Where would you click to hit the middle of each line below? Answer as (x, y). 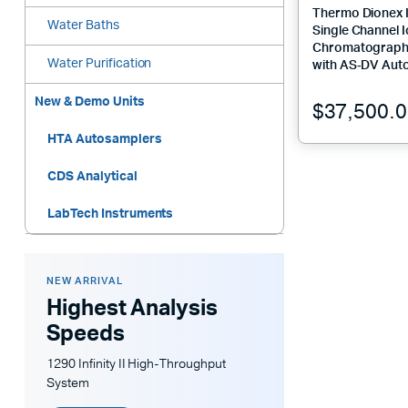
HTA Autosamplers (105, 140)
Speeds (86, 335)
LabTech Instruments (111, 214)
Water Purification (100, 64)
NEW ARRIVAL (85, 281)
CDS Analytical (92, 177)
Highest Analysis (132, 309)
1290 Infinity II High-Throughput (137, 364)
